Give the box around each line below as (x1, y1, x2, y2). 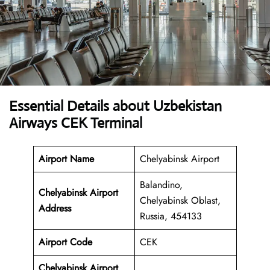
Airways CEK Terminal (9, 114, 142, 133)
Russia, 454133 (140, 209, 202, 224)
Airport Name (39, 152, 94, 166)
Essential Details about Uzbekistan (9, 97, 222, 116)
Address (39, 201, 71, 216)
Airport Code (39, 235, 92, 250)
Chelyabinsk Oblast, (140, 193, 221, 208)
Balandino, (140, 178, 183, 192)
